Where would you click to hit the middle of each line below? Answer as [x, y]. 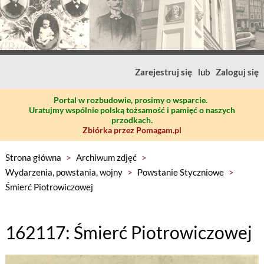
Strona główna [33, 157]
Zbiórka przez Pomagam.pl [132, 130]
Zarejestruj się [164, 72]
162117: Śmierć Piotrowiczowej [128, 232]
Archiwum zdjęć [106, 157]
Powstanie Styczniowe [180, 172]
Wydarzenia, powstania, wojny [64, 172]
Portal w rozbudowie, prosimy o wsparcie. [131, 100]
